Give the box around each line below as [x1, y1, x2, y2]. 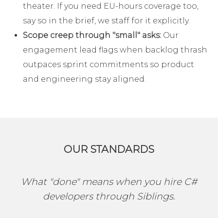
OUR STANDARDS [64, 143, 154, 156]
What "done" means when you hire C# [21, 176, 197, 188]
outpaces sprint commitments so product [23, 60, 194, 70]
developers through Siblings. [43, 190, 175, 202]
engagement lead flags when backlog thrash [23, 45, 207, 55]
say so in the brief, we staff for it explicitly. [23, 16, 190, 26]
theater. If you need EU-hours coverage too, [23, 1, 199, 11]
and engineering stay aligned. [23, 74, 146, 84]
